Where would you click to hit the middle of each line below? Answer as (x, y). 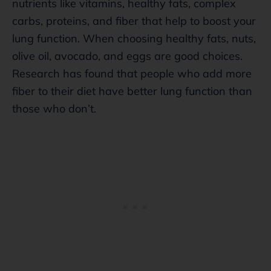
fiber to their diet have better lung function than (132, 91)
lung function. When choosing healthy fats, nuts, (134, 38)
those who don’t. (54, 108)
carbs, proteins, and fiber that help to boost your (134, 21)
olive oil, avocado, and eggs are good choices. (127, 56)
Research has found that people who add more (132, 73)
